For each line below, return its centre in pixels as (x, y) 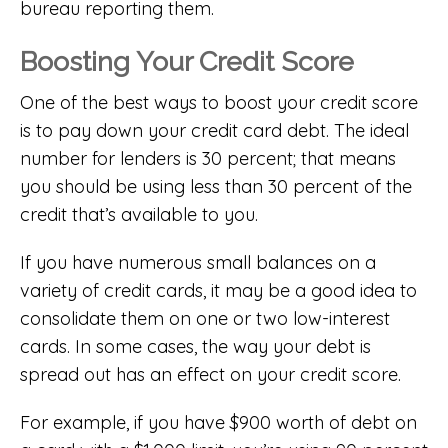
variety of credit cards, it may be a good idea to (218, 290)
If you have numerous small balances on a (198, 262)
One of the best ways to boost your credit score (219, 102)
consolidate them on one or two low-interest (205, 318)
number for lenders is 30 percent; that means (208, 158)
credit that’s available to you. (139, 214)
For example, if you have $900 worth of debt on (218, 422)
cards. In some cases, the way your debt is (195, 346)
